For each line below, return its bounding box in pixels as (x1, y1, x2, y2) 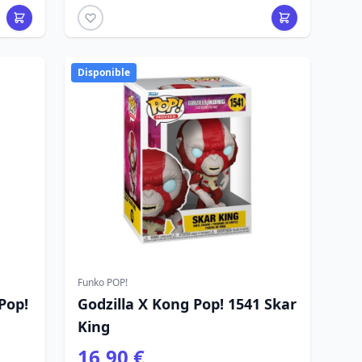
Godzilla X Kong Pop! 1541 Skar (78, 294, 297, 314)
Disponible (78, 65, 130, 79)
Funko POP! (78, 276, 128, 289)
